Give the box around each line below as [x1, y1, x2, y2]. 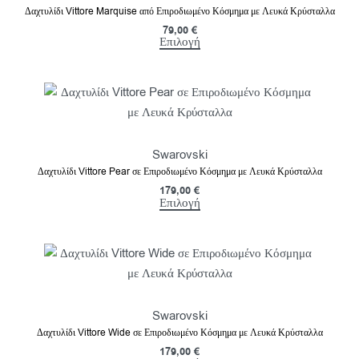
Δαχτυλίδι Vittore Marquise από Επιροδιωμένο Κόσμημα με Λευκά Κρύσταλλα [24, 4, 335, 18]
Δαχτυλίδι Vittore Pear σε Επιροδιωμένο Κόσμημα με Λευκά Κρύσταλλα [37, 165, 322, 179]
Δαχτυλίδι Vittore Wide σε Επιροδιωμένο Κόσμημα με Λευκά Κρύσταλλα [36, 325, 323, 339]
